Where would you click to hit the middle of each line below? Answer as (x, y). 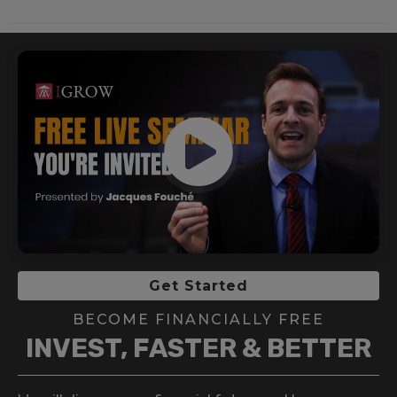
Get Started (198, 286)
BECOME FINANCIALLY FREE (198, 320)
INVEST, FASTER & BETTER (198, 349)
